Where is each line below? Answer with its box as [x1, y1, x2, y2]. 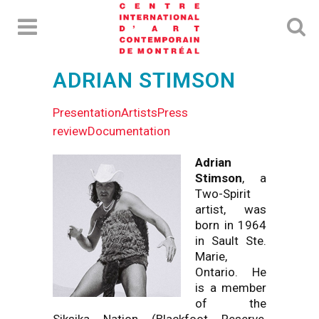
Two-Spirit [195, 187, 251, 201]
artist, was [195, 202, 266, 216]
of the [195, 296, 266, 310]
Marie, [195, 249, 227, 263]
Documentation [88, 124, 170, 138]
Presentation [53, 105, 121, 120]
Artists [121, 105, 157, 120]
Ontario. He [195, 265, 266, 279]
